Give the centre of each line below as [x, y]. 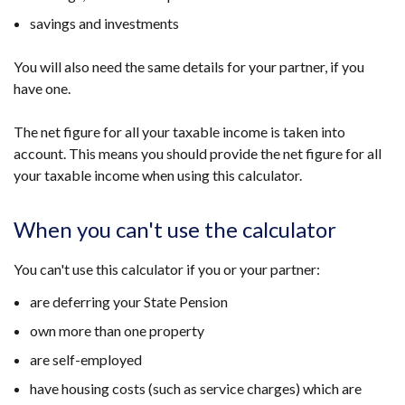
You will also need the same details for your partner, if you [189, 66]
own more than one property [117, 330]
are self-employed [86, 359]
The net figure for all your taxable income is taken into [179, 132]
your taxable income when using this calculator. [158, 175]
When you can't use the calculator [175, 229]
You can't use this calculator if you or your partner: [167, 269]
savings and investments [104, 23]
